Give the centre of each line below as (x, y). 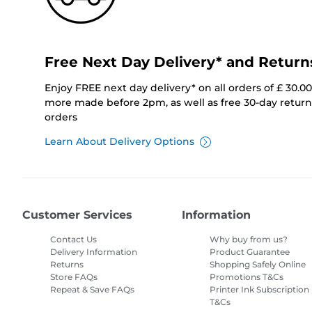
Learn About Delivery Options (119, 142)
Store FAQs (74, 277)
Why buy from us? (249, 240)
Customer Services (77, 215)
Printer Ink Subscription (260, 290)
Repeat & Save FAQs (92, 290)
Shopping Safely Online (258, 265)
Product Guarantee (250, 252)
